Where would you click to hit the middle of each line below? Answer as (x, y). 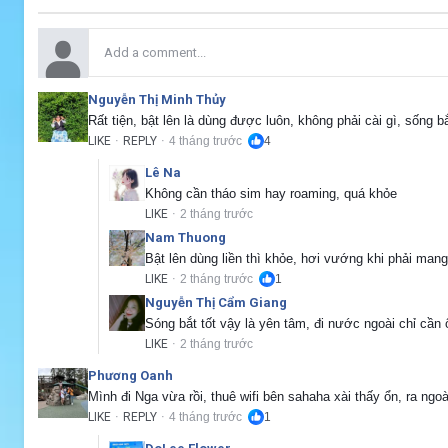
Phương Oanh (130, 375)
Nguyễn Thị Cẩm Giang (216, 302)
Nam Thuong (185, 237)
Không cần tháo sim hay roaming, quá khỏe (271, 193)
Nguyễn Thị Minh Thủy (157, 99)
